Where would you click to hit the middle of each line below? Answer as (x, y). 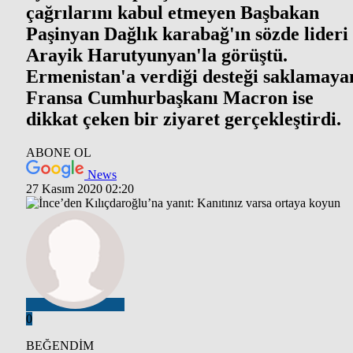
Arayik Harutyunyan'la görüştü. (157, 55)
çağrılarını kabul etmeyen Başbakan (173, 12)
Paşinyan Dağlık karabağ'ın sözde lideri (187, 33)
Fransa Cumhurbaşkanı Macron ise (170, 97)
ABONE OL (59, 152)
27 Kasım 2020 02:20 (80, 188)
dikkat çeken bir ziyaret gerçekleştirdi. (184, 119)
